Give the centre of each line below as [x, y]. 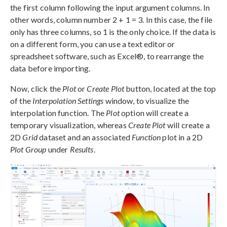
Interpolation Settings [68, 100]
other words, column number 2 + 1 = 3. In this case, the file [111, 19]
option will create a [154, 112]
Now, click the [36, 88]
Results [82, 149]
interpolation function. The [58, 112]
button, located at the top [170, 88]
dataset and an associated [85, 137]
